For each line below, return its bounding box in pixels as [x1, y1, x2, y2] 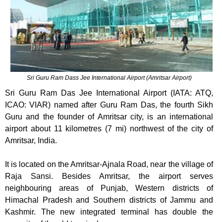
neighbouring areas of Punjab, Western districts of [5, 184, 213, 193]
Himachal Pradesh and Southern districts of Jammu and [5, 196, 213, 205]
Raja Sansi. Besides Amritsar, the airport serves [5, 172, 213, 181]
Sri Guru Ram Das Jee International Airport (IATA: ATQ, [5, 89, 213, 98]
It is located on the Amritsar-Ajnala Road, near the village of [5, 160, 213, 169]
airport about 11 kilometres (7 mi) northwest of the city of [5, 124, 213, 133]
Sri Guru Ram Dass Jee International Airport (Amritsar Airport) [26, 74, 192, 82]
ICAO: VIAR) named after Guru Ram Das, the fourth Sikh [5, 101, 213, 110]
